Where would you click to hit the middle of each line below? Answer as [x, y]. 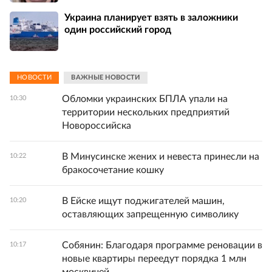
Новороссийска [97, 125]
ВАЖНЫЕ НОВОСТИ [106, 78]
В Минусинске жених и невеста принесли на [161, 156]
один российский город [118, 30]
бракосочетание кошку [113, 170]
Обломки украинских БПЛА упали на [145, 99]
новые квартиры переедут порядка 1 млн [154, 258]
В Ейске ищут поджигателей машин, [143, 201]
